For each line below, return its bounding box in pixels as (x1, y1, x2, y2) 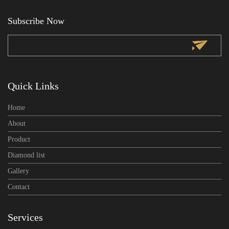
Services (8, 211, 43, 223)
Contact (8, 182, 30, 191)
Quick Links (8, 80, 59, 91)
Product (8, 135, 30, 143)
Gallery (8, 167, 29, 175)
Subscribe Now (8, 15, 64, 26)
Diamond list (8, 151, 45, 159)
